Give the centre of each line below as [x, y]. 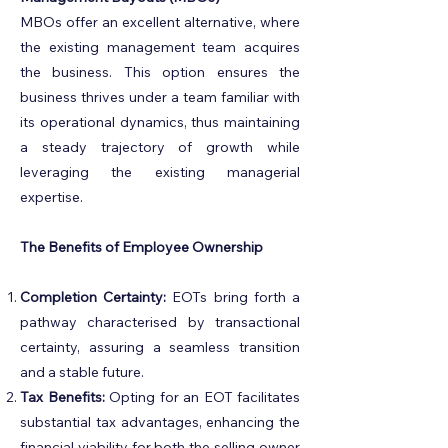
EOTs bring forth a [233, 297]
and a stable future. [82, 372]
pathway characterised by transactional [160, 322]
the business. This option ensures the [160, 72]
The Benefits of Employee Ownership [141, 247]
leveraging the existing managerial [160, 172]
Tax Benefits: [62, 397]
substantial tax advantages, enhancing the [160, 422]
